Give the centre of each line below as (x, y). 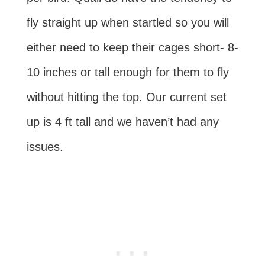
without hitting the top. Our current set (126, 97)
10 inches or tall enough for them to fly (127, 72)
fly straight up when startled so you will (127, 23)
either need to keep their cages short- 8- (132, 48)
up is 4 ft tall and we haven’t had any (122, 122)
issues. (45, 147)
